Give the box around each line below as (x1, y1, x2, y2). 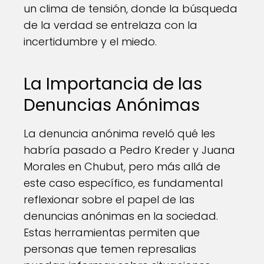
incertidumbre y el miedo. (24, 34, 157, 49)
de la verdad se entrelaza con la (24, 18, 197, 32)
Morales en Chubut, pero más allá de (24, 159, 220, 174)
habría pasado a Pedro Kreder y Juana (24, 143, 235, 157)
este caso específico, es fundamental (24, 176, 223, 190)
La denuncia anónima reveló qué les (24, 126, 215, 141)
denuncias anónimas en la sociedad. (24, 209, 218, 223)
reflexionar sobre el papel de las (24, 192, 194, 207)
